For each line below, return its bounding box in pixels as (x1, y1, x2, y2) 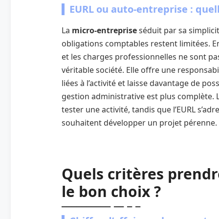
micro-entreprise (72, 24, 137, 36)
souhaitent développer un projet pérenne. (62, 117, 217, 128)
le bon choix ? (62, 181, 161, 201)
